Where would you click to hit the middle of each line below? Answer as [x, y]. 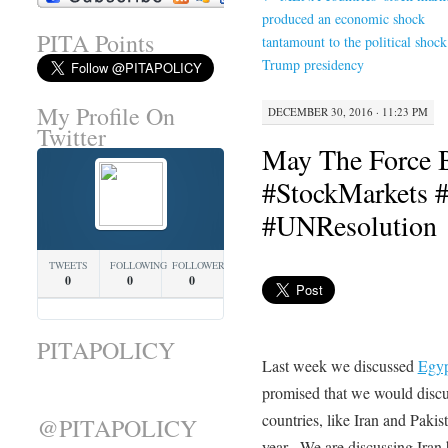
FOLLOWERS [201, 265]
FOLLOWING [138, 265]
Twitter [71, 137]
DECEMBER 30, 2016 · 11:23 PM [347, 112]
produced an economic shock [343, 19]
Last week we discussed [339, 365]
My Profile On [105, 116]
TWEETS [68, 265]
